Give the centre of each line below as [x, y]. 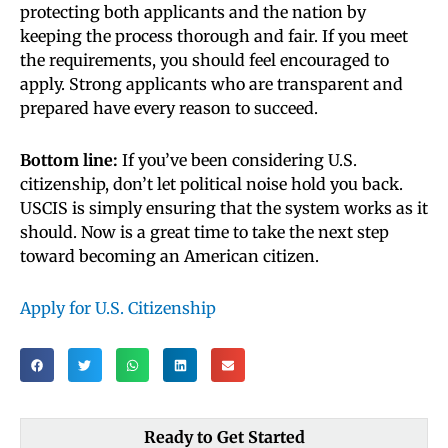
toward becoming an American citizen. [169, 256]
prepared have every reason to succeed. [169, 108]
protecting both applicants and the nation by [193, 12]
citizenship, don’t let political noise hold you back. [211, 184]
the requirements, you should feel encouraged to [204, 60]
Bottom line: [69, 160]
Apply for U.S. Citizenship [118, 308]
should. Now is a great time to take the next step [204, 232]
